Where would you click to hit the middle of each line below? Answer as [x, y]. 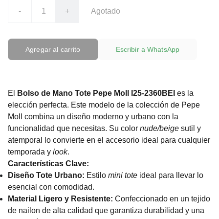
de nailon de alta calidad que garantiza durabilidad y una [106, 210]
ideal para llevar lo [170, 175]
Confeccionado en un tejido [162, 199]
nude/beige [159, 128]
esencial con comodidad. [51, 187]
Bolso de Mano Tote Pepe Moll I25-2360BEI [96, 93]
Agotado [106, 11]
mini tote [123, 175]
